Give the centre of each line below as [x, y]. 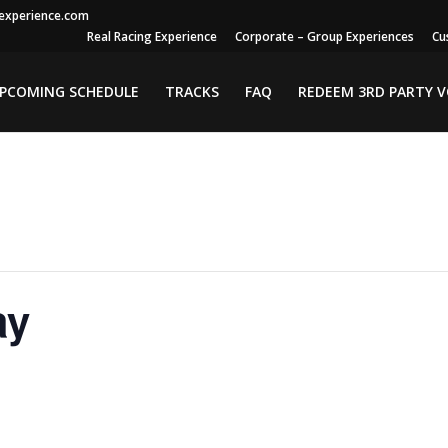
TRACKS [191, 91]
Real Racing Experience [151, 36]
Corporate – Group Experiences [324, 36]
